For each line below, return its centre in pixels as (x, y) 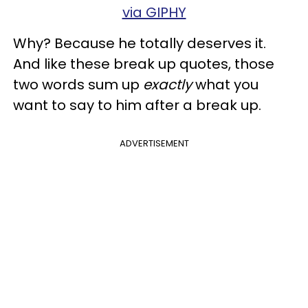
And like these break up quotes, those (144, 64)
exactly (167, 85)
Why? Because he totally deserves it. (140, 43)
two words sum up (78, 85)
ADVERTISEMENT (154, 143)
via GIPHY (154, 12)
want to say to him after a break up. (137, 105)
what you (225, 85)
